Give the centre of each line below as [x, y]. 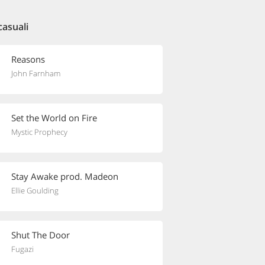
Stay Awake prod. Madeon [65, 176]
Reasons [28, 59]
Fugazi [22, 249]
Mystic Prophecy [39, 132]
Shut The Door [41, 235]
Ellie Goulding [35, 190]
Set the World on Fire [54, 118]
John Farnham [36, 73]
